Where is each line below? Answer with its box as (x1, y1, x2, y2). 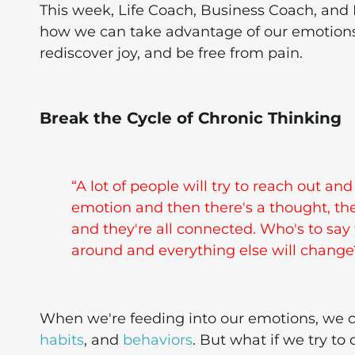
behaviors (123, 331, 193, 349)
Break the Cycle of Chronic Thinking (40, 109, 342, 128)
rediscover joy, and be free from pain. (40, 44, 303, 63)
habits (40, 331, 84, 349)
